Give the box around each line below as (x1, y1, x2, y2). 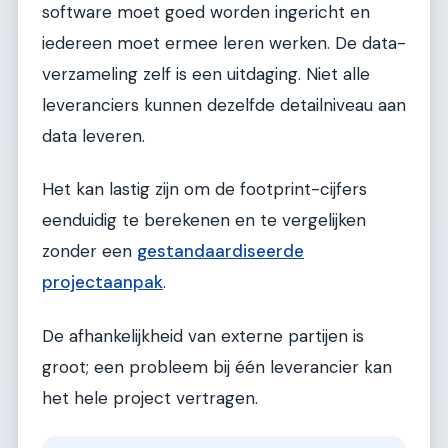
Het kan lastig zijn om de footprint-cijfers (42, 178, 367, 201)
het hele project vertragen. (42, 386, 258, 409)
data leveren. (42, 125, 145, 148)
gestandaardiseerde (137, 240, 304, 263)
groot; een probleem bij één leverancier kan (42, 355, 392, 378)
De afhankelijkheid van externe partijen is (42, 324, 364, 347)
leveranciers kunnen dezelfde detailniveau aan (42, 94, 406, 117)
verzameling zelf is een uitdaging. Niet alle (42, 63, 370, 86)
